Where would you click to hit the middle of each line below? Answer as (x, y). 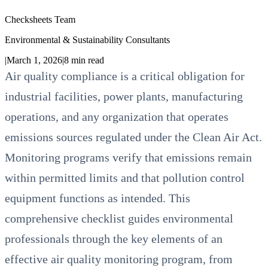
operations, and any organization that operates (117, 116)
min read (86, 60)
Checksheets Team (40, 19)
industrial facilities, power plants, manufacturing (124, 96)
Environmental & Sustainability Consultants (87, 39)
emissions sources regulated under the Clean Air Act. (133, 137)
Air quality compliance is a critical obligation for (125, 76)
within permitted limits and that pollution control (125, 177)
